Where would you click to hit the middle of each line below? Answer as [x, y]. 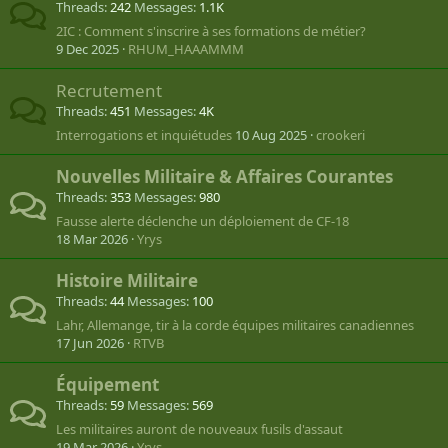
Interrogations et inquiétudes [144, 135]
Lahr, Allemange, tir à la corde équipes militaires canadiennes [235, 325]
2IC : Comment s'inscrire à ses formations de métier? [211, 31]
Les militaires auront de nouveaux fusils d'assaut [199, 429]
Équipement [107, 384]
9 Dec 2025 [87, 49]
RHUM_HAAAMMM [186, 49]
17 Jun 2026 [90, 343]
